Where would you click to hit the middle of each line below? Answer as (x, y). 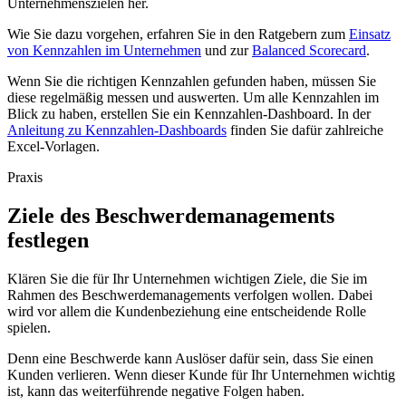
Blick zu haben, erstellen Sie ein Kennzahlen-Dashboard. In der (189, 114)
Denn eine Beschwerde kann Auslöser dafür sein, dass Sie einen (190, 358)
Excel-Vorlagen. (53, 147)
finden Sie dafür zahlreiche (305, 130)
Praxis (25, 178)
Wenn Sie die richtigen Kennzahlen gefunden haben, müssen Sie (192, 82)
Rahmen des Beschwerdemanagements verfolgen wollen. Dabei (190, 295)
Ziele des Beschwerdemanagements (171, 215)
